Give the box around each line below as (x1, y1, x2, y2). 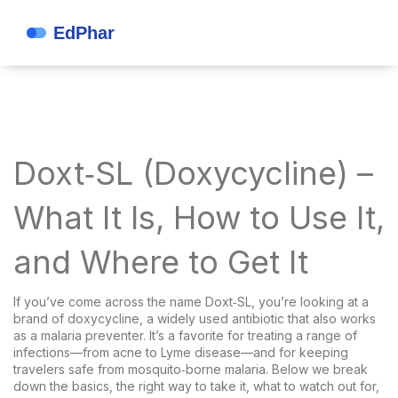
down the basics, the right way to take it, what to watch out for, (13, 378, 379, 394)
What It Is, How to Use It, (13, 198, 385, 237)
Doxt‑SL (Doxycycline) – (13, 154, 373, 193)
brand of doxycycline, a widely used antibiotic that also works (13, 311, 376, 326)
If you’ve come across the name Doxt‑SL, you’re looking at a (13, 294, 369, 309)
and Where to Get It (13, 243, 308, 282)
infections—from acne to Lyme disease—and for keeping (13, 345, 348, 360)
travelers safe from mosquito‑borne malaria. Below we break (13, 362, 368, 377)
